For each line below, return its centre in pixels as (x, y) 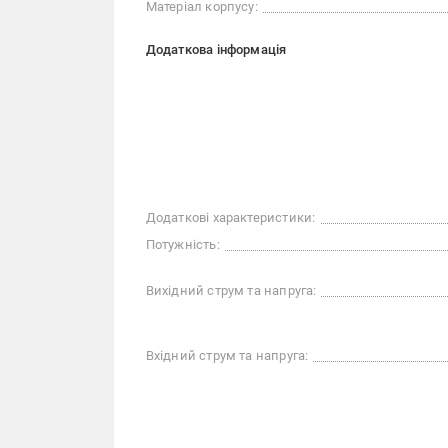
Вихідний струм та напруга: (231, 290)
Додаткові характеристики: (230, 217)
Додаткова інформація (216, 49)
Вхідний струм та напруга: (227, 355)
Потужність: (182, 244)
